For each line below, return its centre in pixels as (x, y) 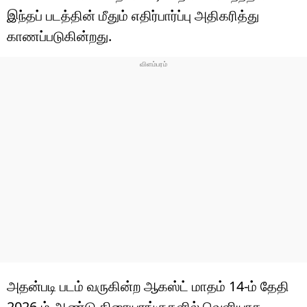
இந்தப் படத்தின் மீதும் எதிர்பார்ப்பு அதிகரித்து (133, 15)
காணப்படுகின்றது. (59, 36)
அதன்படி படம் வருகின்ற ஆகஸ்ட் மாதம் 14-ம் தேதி (148, 286)
